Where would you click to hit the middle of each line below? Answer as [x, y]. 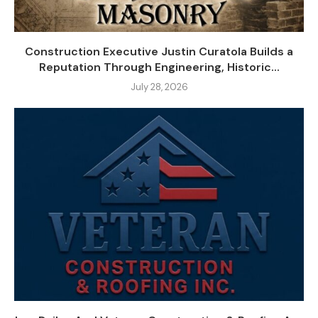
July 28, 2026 [159, 87]
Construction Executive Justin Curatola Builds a [159, 52]
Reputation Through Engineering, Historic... [159, 67]
